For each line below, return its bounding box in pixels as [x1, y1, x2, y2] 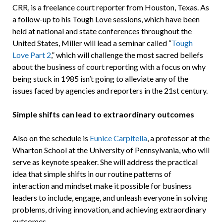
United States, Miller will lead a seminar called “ [12, 38, 171, 48]
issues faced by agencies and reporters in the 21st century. [12, 86, 208, 96]
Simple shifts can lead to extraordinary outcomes [12, 110, 194, 119]
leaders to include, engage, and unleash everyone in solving [12, 193, 208, 203]
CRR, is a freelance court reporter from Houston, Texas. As [12, 2, 209, 12]
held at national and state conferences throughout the [12, 26, 192, 36]
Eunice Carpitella [89, 133, 147, 143]
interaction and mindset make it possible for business [12, 181, 192, 191]
